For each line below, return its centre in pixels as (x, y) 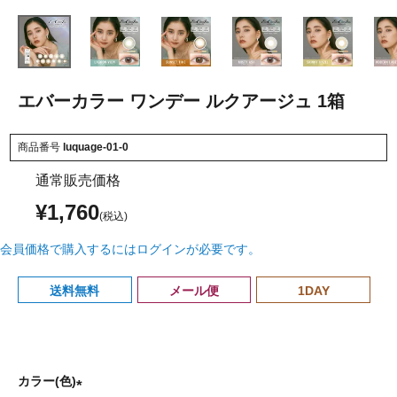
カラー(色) (47, 381)
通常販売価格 (78, 180)
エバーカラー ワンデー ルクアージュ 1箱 (181, 101)
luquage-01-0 (96, 147)
